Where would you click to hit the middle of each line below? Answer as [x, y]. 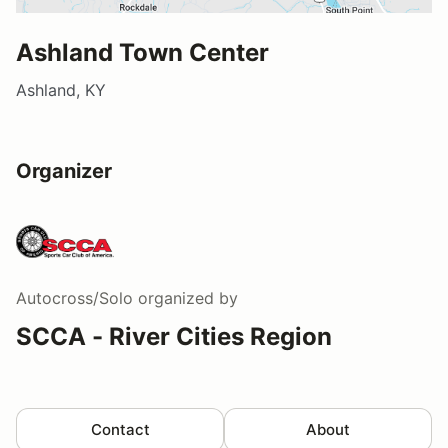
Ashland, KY [61, 90]
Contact [120, 430]
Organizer [64, 171]
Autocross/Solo [74, 298]
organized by [185, 298]
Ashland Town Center [142, 53]
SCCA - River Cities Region [174, 337]
